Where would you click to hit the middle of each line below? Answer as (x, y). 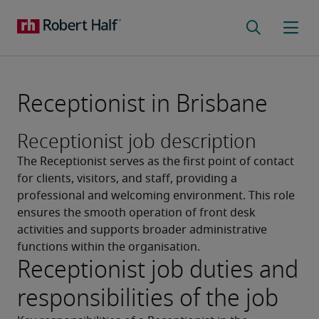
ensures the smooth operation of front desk (136, 213)
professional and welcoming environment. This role (156, 196)
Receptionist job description (137, 141)
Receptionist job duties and (158, 270)
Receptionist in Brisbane (142, 104)
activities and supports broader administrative (142, 230)
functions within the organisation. (109, 247)
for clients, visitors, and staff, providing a (127, 179)
